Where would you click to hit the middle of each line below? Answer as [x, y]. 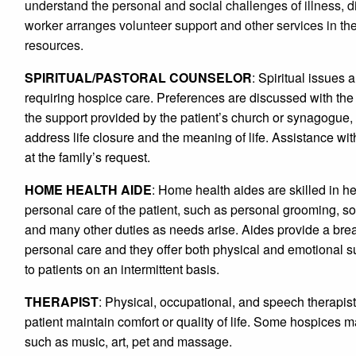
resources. [54, 45]
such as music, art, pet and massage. [128, 342]
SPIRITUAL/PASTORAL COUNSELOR [138, 78]
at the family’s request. [87, 157]
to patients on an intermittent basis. [122, 269]
